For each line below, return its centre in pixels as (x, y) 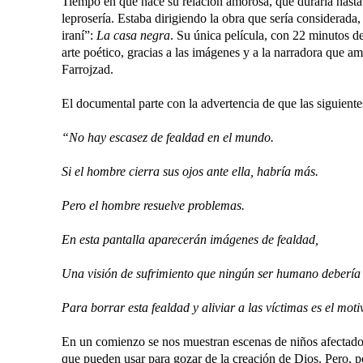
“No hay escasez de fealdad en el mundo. (168, 137)
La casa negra (133, 35)
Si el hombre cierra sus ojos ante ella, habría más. (190, 171)
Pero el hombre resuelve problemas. (153, 205)
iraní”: (79, 35)
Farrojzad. (88, 69)
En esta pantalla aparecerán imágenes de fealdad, (190, 239)
